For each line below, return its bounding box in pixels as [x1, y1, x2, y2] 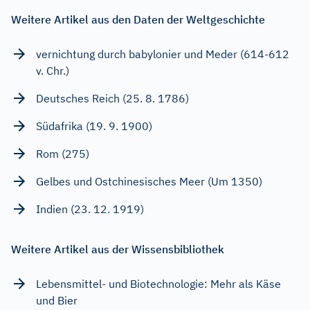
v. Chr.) [36, 63, 69, 77]
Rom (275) [36, 146, 89, 161]
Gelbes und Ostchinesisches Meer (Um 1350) [36, 174, 262, 188]
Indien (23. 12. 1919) [36, 201, 144, 216]
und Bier [36, 293, 77, 307]
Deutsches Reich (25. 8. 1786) [36, 91, 189, 105]
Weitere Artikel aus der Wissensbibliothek [11, 241, 224, 256]
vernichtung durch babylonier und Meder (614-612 [36, 46, 289, 61]
